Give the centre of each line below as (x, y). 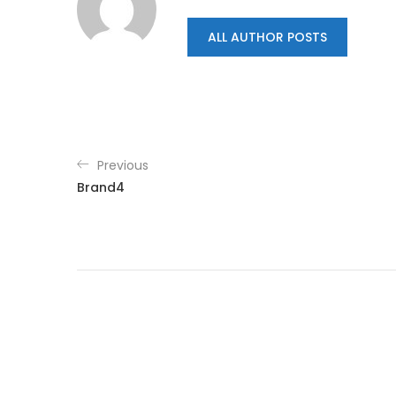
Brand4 (101, 187)
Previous (123, 165)
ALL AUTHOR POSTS (267, 37)
